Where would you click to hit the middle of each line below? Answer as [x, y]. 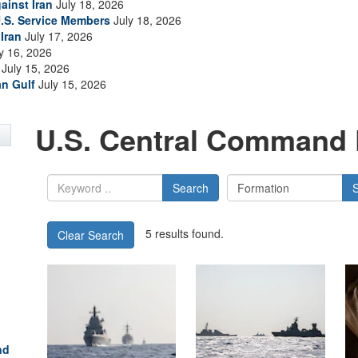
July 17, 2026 [57, 36]
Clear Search [91, 235]
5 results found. [185, 233]
